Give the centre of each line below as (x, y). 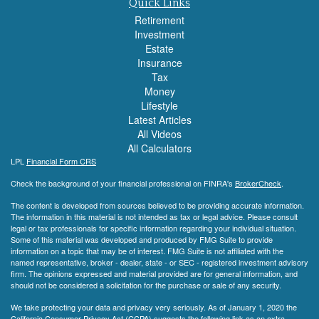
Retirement (159, 20)
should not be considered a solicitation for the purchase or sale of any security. (146, 285)
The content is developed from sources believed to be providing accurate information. (157, 205)
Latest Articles (159, 120)
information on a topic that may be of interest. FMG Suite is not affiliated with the (147, 251)
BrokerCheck (258, 183)
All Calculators (159, 148)
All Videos (159, 134)
